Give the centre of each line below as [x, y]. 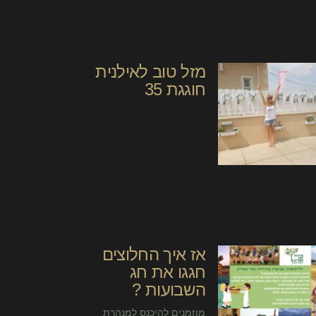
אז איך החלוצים [154, 255]
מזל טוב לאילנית [151, 71]
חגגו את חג [168, 272]
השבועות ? [169, 290]
